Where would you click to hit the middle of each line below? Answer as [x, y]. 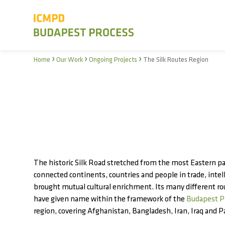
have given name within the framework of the [109, 199]
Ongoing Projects [113, 60]
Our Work [70, 60]
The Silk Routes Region [176, 60]
